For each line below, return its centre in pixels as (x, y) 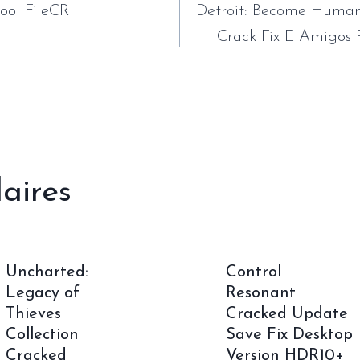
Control (253, 273)
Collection (43, 335)
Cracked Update (286, 315)
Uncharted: (47, 273)
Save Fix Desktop (289, 335)
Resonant (260, 294)
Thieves (34, 315)
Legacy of (43, 294)
